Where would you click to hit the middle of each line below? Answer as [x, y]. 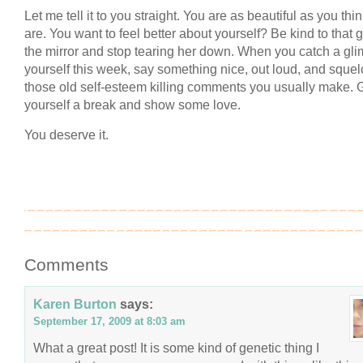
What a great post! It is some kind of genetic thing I [176, 348]
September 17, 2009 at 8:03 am [109, 321]
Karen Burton [75, 304]
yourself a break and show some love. [132, 105]
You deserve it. [66, 135]
